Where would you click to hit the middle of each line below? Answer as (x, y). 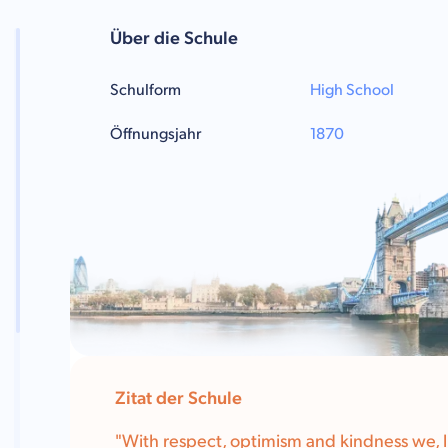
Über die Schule (174, 38)
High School (352, 90)
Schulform (145, 90)
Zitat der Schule (178, 398)
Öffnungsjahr (155, 134)
